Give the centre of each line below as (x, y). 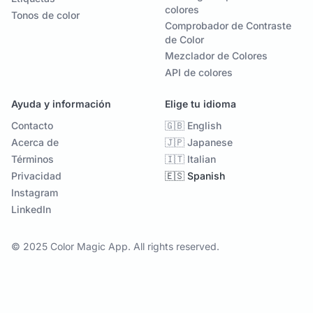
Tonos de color (45, 15)
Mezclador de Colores (216, 56)
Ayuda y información (61, 104)
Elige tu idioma (201, 104)
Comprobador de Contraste (228, 26)
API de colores (199, 73)
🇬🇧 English (193, 126)
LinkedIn (31, 210)
